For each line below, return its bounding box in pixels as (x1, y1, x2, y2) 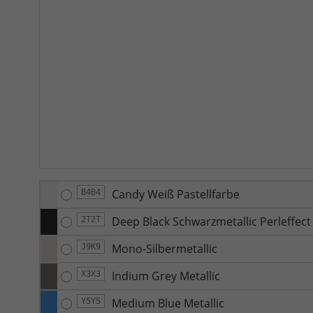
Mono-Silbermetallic (112, 240, 217, 256)
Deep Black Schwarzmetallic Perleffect (112, 213, 311, 229)
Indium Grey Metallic (112, 268, 220, 284)
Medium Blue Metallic (112, 295, 224, 311)
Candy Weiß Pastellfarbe (112, 186, 240, 202)
